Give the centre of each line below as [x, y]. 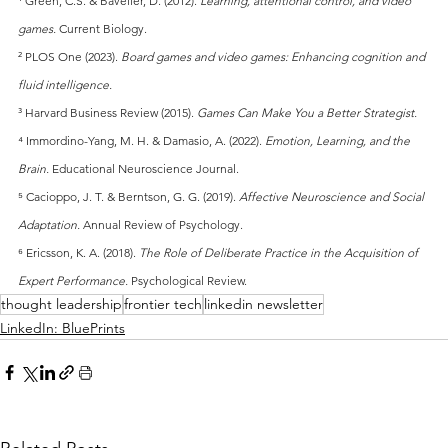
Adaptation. [49, 224]
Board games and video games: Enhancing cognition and [274, 56]
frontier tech [163, 303]
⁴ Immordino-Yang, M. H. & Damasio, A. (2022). [140, 140]
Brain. [33, 168]
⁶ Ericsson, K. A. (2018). [77, 252]
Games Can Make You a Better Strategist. [307, 112]
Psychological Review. [189, 280]
